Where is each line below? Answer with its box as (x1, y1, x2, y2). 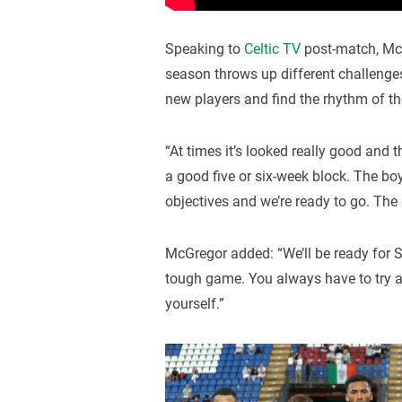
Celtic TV (244, 40, 301, 58)
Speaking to (165, 40, 245, 58)
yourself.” (165, 294, 225, 312)
